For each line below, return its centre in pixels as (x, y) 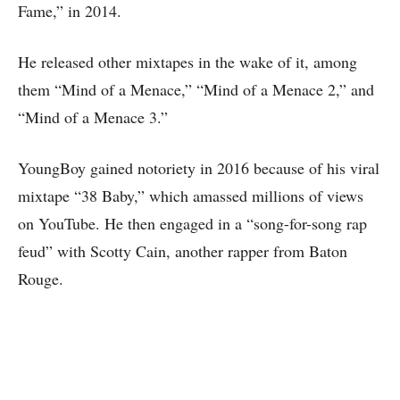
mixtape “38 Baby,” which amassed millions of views (191, 196)
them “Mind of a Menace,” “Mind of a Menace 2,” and (196, 89)
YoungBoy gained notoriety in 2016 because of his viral (199, 168)
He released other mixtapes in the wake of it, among (187, 62)
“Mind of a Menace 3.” (93, 117)
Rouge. (41, 279)
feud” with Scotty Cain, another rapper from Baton (183, 251)
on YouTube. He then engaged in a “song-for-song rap (192, 223)
